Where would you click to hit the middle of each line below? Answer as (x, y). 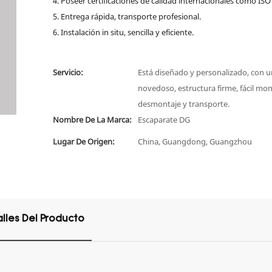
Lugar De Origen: (84, 142)
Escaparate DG (164, 120)
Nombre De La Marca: (93, 120)
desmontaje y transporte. (184, 104)
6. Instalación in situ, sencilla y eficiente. (124, 32)
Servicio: (68, 73)
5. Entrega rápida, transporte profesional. (127, 17)
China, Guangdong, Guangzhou (195, 142)
